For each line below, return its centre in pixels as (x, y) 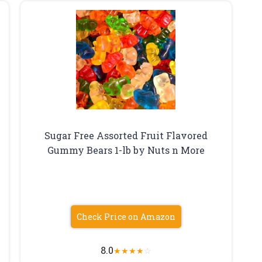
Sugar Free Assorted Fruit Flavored (126, 135)
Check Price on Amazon (126, 216)
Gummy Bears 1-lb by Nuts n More (126, 150)
